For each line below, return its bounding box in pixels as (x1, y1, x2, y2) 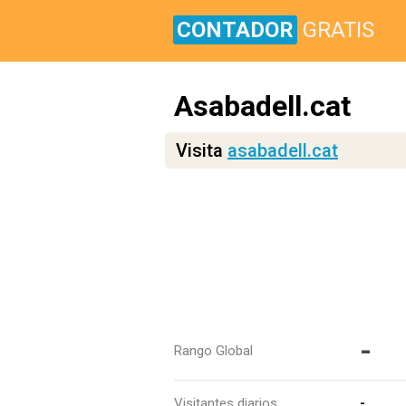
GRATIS (303, 17, 374, 43)
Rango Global (174, 343, 253, 359)
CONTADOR (177, 17, 294, 43)
